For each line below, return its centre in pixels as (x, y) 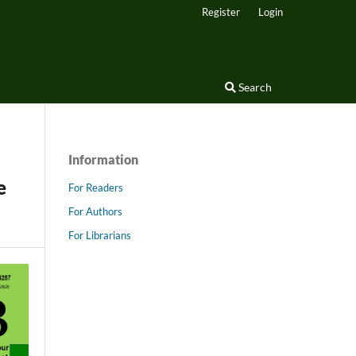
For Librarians (100, 235)
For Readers (96, 187)
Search (254, 87)
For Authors (95, 211)
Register (221, 12)
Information (103, 159)
